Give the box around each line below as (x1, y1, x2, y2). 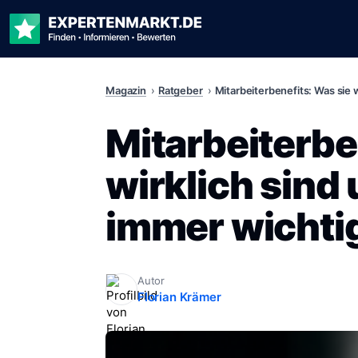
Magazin (105, 84, 146, 97)
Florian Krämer (137, 289, 221, 305)
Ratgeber (157, 84, 203, 97)
